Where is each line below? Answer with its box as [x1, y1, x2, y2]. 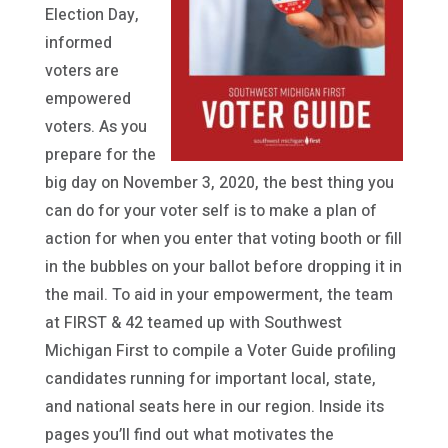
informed [44, 31, 112, 56]
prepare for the [44, 143, 156, 168]
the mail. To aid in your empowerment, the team [44, 283, 393, 308]
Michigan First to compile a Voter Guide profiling [44, 339, 396, 364]
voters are [44, 59, 119, 84]
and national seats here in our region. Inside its [44, 395, 384, 420]
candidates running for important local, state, [44, 367, 376, 392]
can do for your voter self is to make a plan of [44, 199, 377, 224]
